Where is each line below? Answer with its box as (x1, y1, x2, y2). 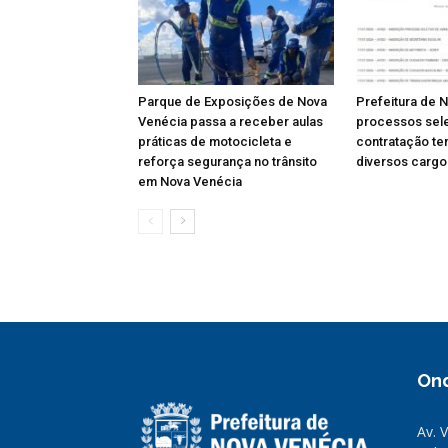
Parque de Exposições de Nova (138, 93, 327, 109)
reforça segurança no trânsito (138, 153, 317, 169)
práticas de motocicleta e (138, 133, 292, 149)
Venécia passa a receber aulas (138, 113, 323, 129)
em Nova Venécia (138, 173, 242, 189)
